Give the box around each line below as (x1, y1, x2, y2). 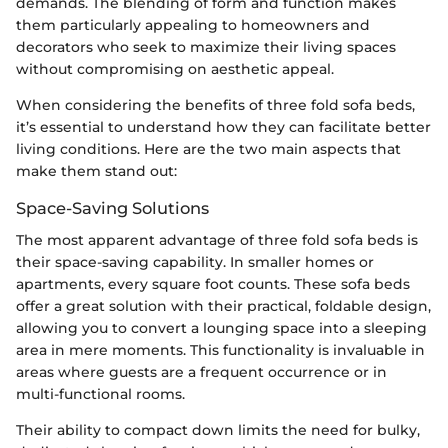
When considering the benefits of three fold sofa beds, (16, 95, 415, 114)
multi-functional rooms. (16, 385, 185, 403)
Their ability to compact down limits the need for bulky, (16, 421, 420, 439)
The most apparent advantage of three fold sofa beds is (16, 231, 418, 249)
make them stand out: (16, 161, 177, 180)
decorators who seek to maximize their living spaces (16, 37, 396, 56)
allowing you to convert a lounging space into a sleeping (16, 319, 427, 337)
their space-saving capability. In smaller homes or (16, 253, 374, 271)
